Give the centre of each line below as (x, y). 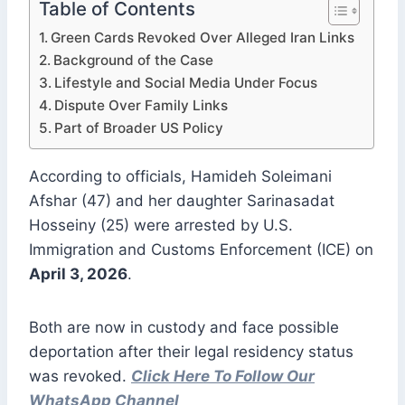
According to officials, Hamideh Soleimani (180, 177)
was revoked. (80, 377)
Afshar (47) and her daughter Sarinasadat (182, 201)
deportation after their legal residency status (191, 352)
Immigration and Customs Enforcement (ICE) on (201, 250)
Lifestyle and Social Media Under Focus (186, 83)
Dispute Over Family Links (141, 106)
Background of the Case (134, 61)
